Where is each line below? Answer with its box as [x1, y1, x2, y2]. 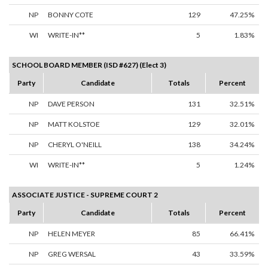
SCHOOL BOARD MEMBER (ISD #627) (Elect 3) [12, 60, 166, 70]
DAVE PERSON [48, 99, 95, 109]
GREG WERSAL [48, 249, 96, 259]
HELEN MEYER [48, 229, 95, 239]
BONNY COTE [48, 10, 93, 20]
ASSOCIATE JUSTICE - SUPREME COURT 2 [12, 190, 158, 200]
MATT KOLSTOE [48, 120, 100, 129]
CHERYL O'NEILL [48, 140, 102, 150]
